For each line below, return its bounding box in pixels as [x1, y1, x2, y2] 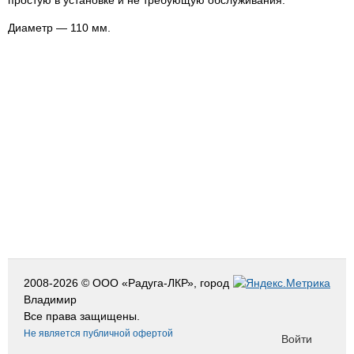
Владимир [24, 293, 77, 306]
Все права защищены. [24, 310, 140, 322]
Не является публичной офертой [24, 328, 173, 339]
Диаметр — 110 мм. [8, 21, 111, 35]
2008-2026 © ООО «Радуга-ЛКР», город [24, 277, 229, 289]
